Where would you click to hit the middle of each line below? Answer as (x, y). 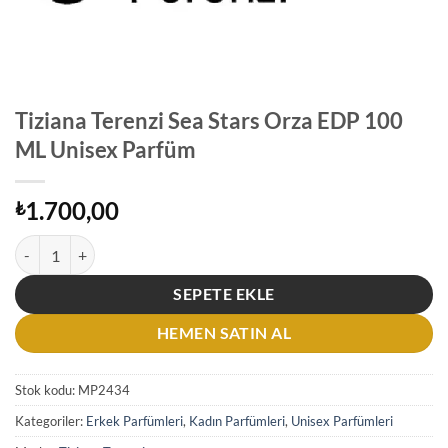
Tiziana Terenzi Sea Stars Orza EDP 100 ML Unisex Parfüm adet (211, 246)
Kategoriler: (50, 421)
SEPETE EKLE (224, 294)
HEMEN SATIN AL (224, 333)
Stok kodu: (46, 390)
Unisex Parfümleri (342, 421)
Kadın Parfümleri (237, 421)
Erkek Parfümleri (134, 421)
